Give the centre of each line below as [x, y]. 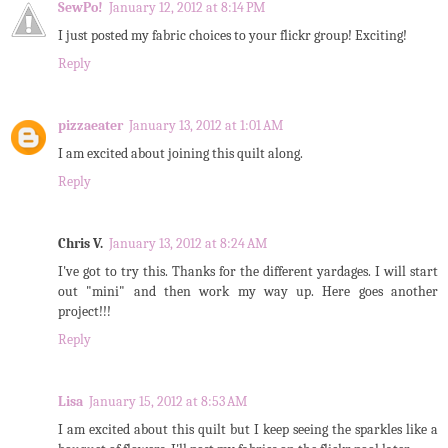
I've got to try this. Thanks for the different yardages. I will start [248, 271]
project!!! [84, 311]
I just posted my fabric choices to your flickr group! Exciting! [232, 35]
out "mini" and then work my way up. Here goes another [248, 291]
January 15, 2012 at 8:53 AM [168, 401]
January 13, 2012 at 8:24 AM [188, 243]
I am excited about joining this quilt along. [180, 153]
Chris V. [80, 243]
